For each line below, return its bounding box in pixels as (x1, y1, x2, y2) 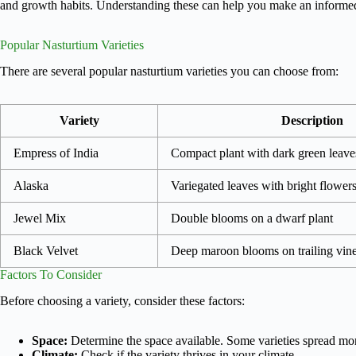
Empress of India (14, 145, 99, 160)
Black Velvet (14, 243, 78, 257)
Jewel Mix (14, 211, 66, 225)
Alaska (14, 178, 48, 192)
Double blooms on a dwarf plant (171, 211, 333, 225)
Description (281, 113, 343, 127)
